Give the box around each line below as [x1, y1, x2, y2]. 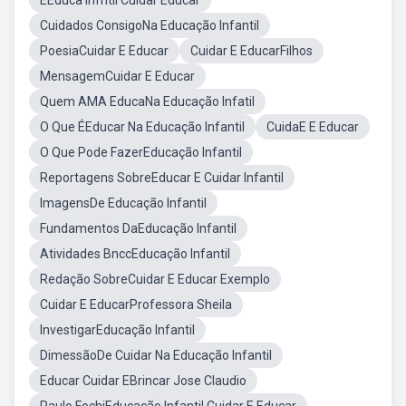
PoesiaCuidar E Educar [40, 43, 169, 58]
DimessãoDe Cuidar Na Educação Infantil [40, 348, 272, 362]
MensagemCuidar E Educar [40, 69, 195, 83]
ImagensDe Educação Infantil [40, 196, 207, 210]
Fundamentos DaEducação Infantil [40, 221, 237, 236]
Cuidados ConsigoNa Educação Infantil [40, 18, 259, 33]
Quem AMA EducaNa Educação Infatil [40, 94, 255, 109]
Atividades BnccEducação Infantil [40, 246, 230, 261]
